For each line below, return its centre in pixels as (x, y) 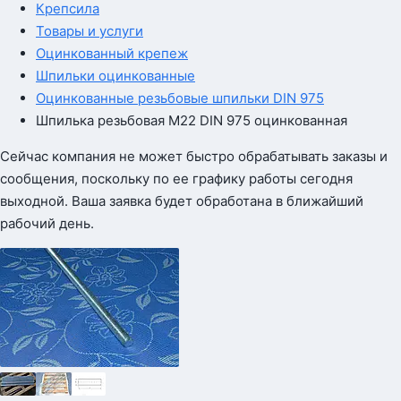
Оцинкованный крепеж (112, 53)
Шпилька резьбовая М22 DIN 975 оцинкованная (192, 120)
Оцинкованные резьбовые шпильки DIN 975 (180, 98)
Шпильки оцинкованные (115, 76)
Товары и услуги (90, 31)
